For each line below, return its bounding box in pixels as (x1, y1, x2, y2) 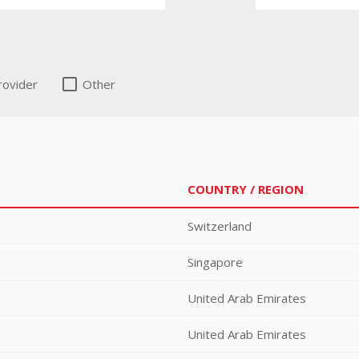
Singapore (188, 254, 243, 270)
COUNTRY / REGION (188, 181, 304, 197)
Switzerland (188, 218, 252, 234)
